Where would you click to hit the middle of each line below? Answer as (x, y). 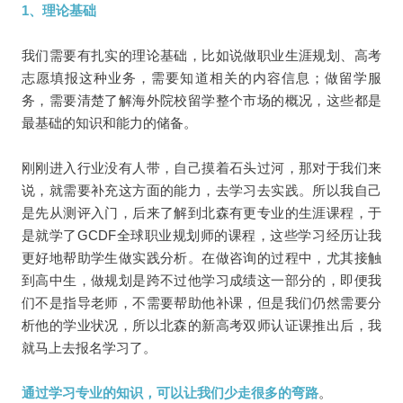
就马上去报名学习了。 (89, 347)
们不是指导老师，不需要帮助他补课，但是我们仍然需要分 (201, 302)
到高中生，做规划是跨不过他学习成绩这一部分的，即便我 (201, 280)
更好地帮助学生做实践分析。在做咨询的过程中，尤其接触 (201, 257)
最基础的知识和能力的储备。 (109, 122)
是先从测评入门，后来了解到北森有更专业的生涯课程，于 (201, 212)
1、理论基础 (58, 10)
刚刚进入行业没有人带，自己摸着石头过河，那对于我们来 (201, 167)
